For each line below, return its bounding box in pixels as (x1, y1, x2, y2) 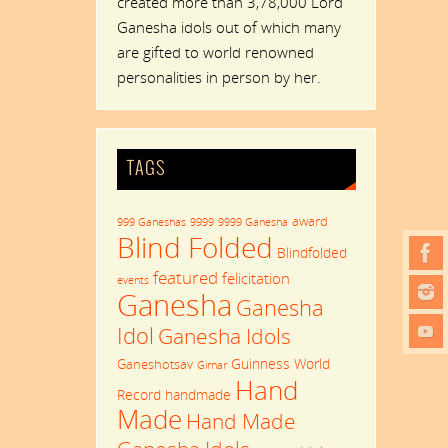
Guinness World (230, 354, 330, 374)
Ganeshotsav (116, 355, 193, 374)
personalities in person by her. (116, 66, 321, 87)
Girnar (196, 358, 227, 373)
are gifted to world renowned (116, 41, 314, 62)
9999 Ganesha (217, 215, 288, 230)
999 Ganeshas (116, 215, 186, 230)
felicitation (221, 268, 290, 289)
